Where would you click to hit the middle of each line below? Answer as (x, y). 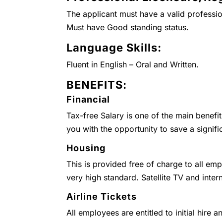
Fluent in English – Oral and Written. (133, 64)
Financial (88, 99)
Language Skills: (114, 48)
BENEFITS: (97, 85)
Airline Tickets (102, 196)
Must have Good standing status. (128, 27)
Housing (86, 148)
